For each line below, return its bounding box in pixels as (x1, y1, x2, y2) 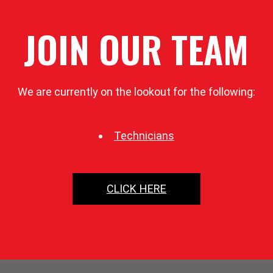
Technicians (113, 129, 174, 143)
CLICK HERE (107, 182, 166, 196)
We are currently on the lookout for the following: (17, 85, 255, 99)
